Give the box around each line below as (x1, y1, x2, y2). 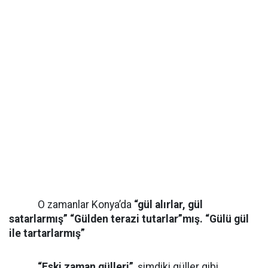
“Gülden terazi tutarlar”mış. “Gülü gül (70, 213, 249, 225)
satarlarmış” (9, 213, 68, 225)
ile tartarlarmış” (9, 227, 85, 239)
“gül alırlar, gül (134, 199, 203, 211)
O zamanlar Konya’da (9, 199, 134, 211)
